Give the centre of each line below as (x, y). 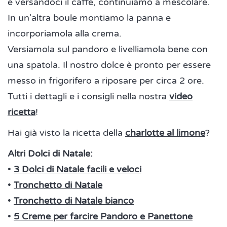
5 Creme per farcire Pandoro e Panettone (103, 216)
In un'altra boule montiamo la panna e (89, 17)
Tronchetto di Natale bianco (74, 200)
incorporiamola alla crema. (65, 33)
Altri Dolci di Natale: (50, 153)
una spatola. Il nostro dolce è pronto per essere (109, 65)
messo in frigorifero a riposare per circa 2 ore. (106, 80)
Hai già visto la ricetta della (66, 133)
